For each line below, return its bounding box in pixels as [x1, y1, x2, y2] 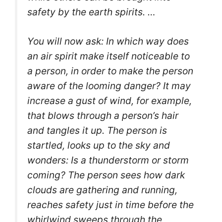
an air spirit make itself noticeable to [27, 50, 190, 62]
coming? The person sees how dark [27, 169, 185, 181]
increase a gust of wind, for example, [27, 95, 192, 107]
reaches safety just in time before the [27, 199, 194, 211]
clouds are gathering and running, [27, 184, 177, 196]
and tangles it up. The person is [27, 124, 167, 137]
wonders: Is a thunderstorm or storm [27, 154, 189, 166]
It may [163, 80, 191, 92]
